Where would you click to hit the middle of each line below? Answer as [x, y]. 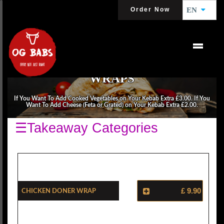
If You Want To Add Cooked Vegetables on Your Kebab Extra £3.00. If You [112, 98]
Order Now [150, 9]
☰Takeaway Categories [86, 128]
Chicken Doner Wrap [59, 190]
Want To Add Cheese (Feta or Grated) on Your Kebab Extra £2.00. [112, 105]
